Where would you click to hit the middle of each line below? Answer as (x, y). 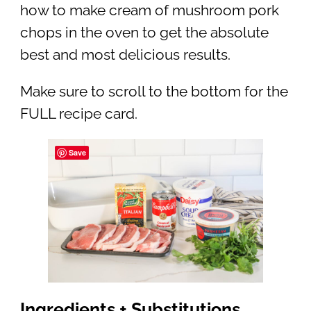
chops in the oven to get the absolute (144, 33)
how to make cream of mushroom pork (149, 11)
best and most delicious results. (125, 55)
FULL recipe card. (78, 114)
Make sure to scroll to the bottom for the (154, 91)
